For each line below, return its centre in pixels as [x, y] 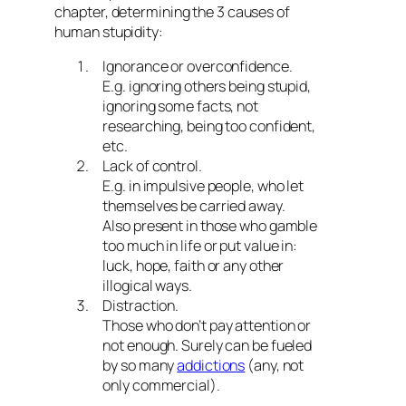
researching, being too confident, [209, 126]
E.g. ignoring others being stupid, [207, 86]
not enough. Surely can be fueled [208, 345]
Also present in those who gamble [210, 226]
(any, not [275, 365]
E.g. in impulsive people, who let [203, 186]
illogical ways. [147, 285]
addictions [211, 365]
